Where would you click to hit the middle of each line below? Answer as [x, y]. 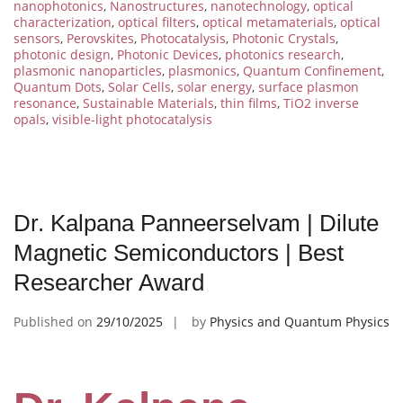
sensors [37, 39]
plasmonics [202, 71]
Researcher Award [109, 283]
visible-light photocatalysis [132, 120]
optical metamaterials [268, 22]
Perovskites [100, 39]
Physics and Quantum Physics [300, 322]
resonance [45, 103]
